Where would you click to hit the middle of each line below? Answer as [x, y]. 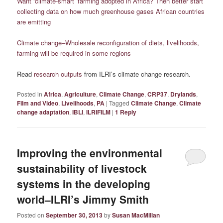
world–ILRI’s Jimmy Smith [83, 199]
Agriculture [80, 94]
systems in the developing [84, 184]
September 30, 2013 [74, 215]
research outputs [58, 74]
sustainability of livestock [82, 168]
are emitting [34, 21]
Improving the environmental [90, 153]
